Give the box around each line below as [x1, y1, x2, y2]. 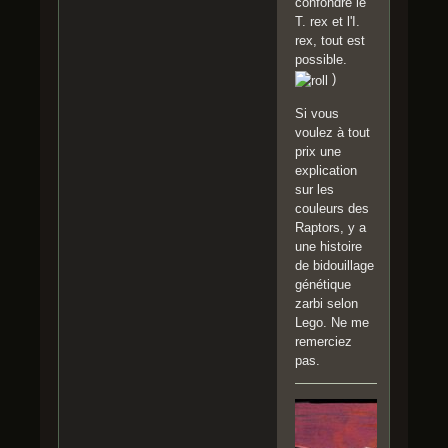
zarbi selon [295, 295, 358, 311]
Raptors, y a [295, 219, 366, 235]
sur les [295, 181, 334, 197]
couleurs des [295, 200, 369, 216]
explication [295, 162, 357, 178]
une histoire [295, 238, 362, 254]
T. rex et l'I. [295, 13, 360, 29]
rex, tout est [295, 32, 365, 48]
